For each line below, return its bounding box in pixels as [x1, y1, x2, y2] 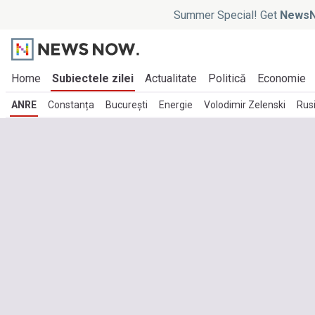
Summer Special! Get [173, 8, 280, 22]
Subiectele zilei [52, 72, 134, 85]
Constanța [48, 99, 94, 110]
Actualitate [145, 72, 197, 85]
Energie [159, 99, 193, 110]
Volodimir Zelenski [204, 99, 285, 110]
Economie [257, 72, 306, 85]
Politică [208, 72, 246, 85]
